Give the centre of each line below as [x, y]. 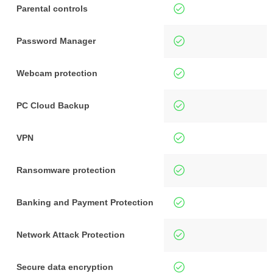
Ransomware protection [66, 170]
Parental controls [52, 8]
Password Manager [56, 41]
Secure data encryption [65, 267]
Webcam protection [57, 73]
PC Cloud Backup [53, 105]
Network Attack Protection [71, 234]
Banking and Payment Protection [85, 202]
